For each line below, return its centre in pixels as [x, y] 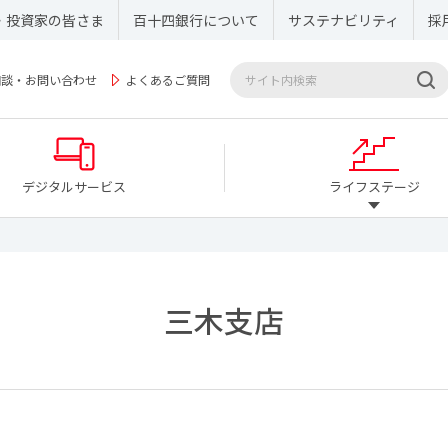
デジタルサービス [74, 186]
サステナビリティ [343, 20]
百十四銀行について [196, 20]
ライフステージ [374, 186]
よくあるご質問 [168, 79]
